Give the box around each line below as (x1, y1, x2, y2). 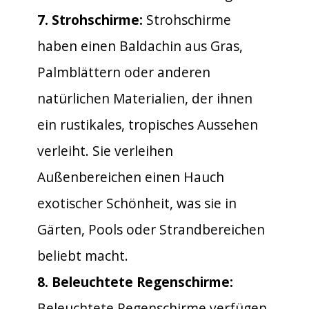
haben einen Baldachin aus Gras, (37, 36, 243, 55)
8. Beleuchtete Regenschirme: (37, 272, 233, 291)
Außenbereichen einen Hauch (37, 167, 224, 186)
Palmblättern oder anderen (37, 62, 210, 81)
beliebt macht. (37, 246, 128, 265)
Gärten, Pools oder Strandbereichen (37, 219, 265, 239)
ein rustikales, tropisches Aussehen (37, 114, 258, 134)
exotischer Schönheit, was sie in (37, 193, 237, 212)
